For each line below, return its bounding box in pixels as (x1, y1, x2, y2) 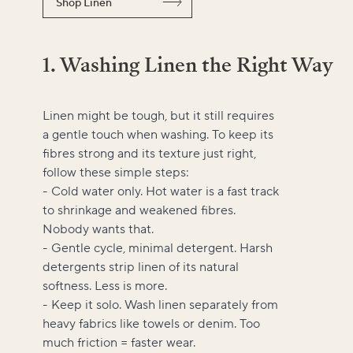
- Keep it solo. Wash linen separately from (43, 296, 278, 313)
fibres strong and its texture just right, (43, 145, 256, 162)
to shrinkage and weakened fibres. (43, 202, 236, 218)
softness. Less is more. (43, 277, 167, 294)
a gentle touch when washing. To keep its (43, 126, 273, 143)
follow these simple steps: (43, 164, 189, 180)
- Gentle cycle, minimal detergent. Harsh (43, 240, 273, 256)
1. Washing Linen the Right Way (43, 50, 333, 79)
